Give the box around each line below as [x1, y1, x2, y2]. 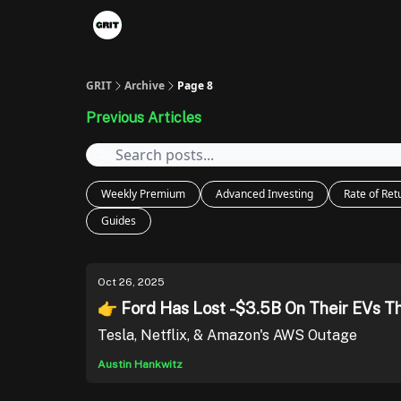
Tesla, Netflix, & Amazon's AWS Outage [98, 327, 357, 344]
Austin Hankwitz [98, 358, 183, 371]
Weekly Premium [101, 186, 185, 201]
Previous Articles [86, 109, 201, 126]
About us [329, 21, 378, 33]
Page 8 [177, 78, 213, 93]
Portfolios [243, 15, 297, 28]
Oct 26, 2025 [98, 276, 165, 288]
